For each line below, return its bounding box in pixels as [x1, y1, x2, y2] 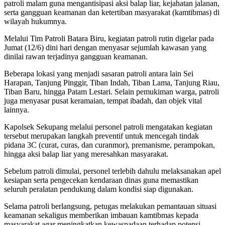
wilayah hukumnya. [4, 17, 67, 26]
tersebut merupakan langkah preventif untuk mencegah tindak [4, 132, 199, 141]
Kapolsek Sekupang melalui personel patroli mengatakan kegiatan [4, 123, 212, 132]
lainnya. [4, 105, 29, 115]
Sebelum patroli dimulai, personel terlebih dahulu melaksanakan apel [4, 167, 221, 176]
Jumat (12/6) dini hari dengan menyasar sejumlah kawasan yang [4, 43, 206, 52]
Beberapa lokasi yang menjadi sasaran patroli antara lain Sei [4, 69, 193, 78]
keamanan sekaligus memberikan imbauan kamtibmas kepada [4, 211, 198, 220]
